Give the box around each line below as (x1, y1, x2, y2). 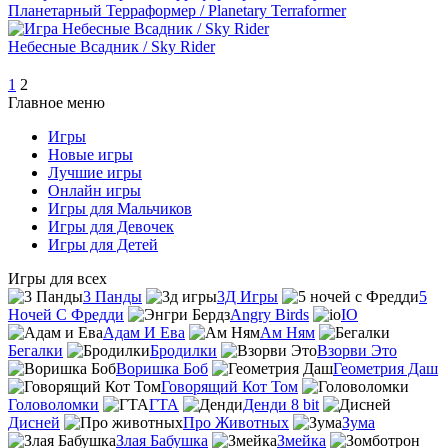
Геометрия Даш (333, 359, 438, 377)
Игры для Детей (48, 235, 158, 253)
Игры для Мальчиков (48, 199, 192, 217)
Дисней (8, 413, 60, 431)
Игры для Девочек (48, 217, 174, 235)
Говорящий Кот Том (161, 377, 298, 395)
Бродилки (150, 341, 217, 359)
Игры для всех (8, 269, 107, 287)
